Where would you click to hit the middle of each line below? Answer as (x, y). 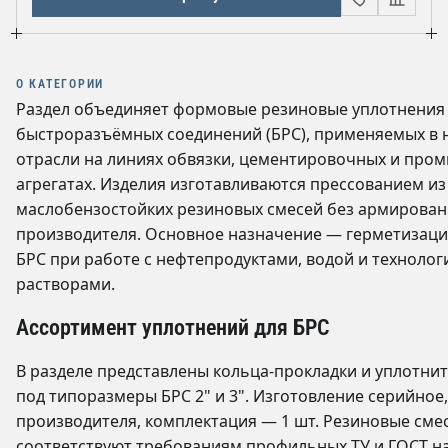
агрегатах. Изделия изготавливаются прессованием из (231, 184)
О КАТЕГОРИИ (60, 83)
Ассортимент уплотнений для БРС (173, 327)
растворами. (65, 284)
